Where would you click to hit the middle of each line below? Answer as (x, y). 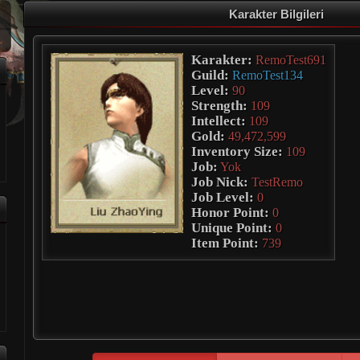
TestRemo (277, 182)
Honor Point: (230, 213)
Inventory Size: (237, 151)
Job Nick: (220, 182)
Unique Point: (232, 228)
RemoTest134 (268, 75)
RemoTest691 (291, 60)
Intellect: (219, 121)
